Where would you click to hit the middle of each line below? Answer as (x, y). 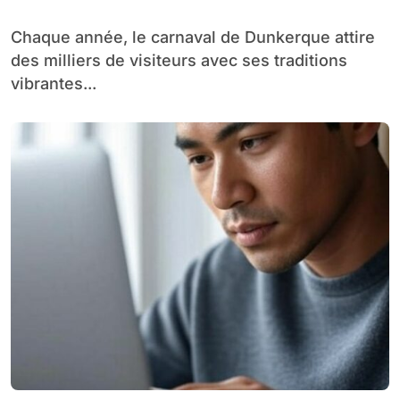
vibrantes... (54, 83)
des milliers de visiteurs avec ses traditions (179, 60)
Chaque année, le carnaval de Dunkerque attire (17, 37)
